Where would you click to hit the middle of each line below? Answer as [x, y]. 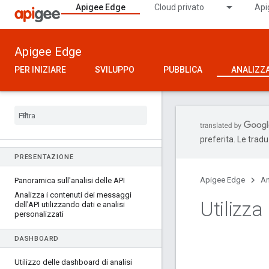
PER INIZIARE [40, 70]
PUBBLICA [183, 70]
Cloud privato [179, 7]
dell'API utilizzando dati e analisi [70, 204]
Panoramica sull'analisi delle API [70, 180]
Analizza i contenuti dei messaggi [73, 195]
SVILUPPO [115, 70]
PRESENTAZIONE [44, 157]
